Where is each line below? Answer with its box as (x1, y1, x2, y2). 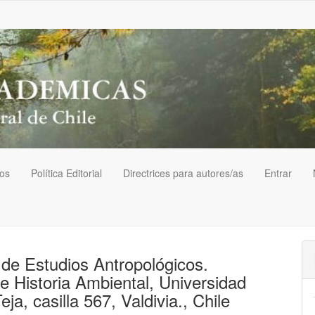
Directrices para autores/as (123, 166, 243, 181)
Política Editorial (31, 166, 102, 181)
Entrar (264, 166, 292, 181)
